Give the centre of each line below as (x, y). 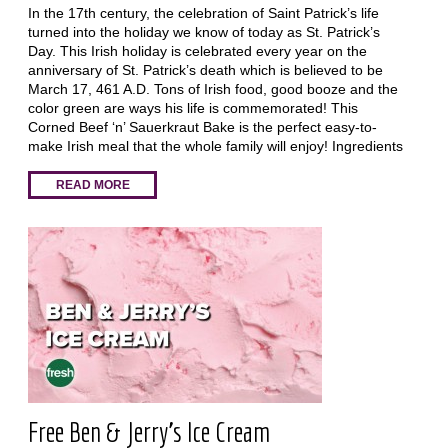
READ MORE (92, 184)
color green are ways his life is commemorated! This (192, 108)
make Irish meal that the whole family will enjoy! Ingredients (215, 146)
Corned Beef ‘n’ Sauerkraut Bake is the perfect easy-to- (202, 127)
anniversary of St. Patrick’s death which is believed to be (205, 70)
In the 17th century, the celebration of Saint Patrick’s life (203, 13)
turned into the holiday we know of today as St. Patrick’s (203, 32)
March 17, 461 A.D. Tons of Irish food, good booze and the (212, 89)
